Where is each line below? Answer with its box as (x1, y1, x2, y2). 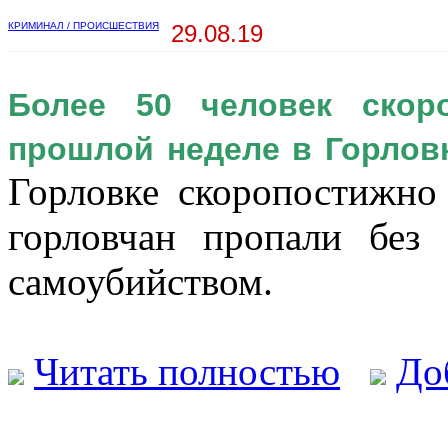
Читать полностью (34, 350, 340, 394)
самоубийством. (8, 260, 273, 304)
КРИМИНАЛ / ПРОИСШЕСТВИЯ (8, 20, 159, 32)
